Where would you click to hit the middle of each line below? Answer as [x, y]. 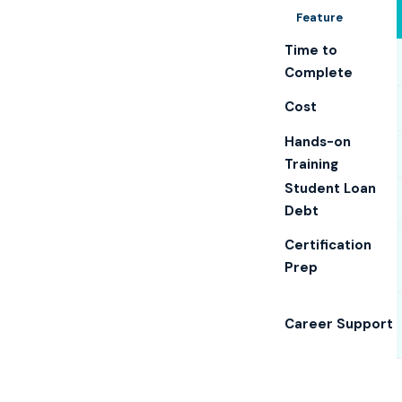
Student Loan [330, 188]
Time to [311, 50]
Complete [319, 73]
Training [311, 164]
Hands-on [318, 142]
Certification [328, 245]
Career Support [339, 324]
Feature [319, 17]
